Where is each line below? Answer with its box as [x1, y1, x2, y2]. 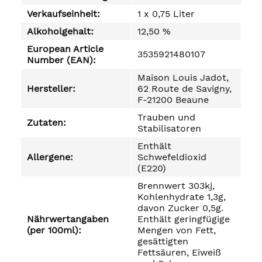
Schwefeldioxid [137, 151, 206, 163]
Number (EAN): [27, 54, 96, 65]
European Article [27, 43, 104, 54]
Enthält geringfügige [137, 213, 230, 225]
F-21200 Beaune [137, 94, 209, 105]
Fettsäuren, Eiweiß [137, 247, 221, 258]
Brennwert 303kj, [137, 180, 215, 191]
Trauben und [137, 112, 195, 123]
